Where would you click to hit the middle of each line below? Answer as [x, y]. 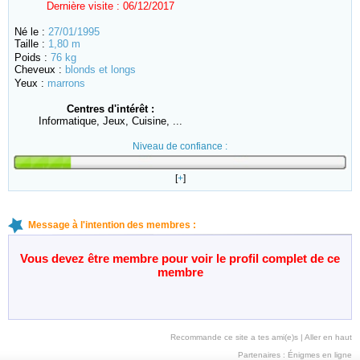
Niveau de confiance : [180, 147]
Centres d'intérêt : [110, 109]
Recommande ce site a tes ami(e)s [234, 337]
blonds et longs [100, 70]
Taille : [31, 44]
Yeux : [31, 84]
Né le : [31, 32]
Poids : [33, 58]
